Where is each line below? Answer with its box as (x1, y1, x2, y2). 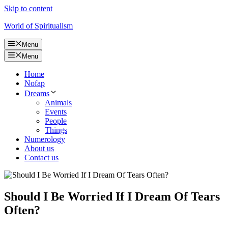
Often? (4, 203, 40, 217)
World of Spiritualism (4, 21, 73, 30)
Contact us (24, 153, 59, 162)
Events (45, 107, 67, 116)
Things (45, 125, 67, 134)
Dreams (24, 89, 49, 98)
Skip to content (4, 4, 52, 13)
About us (24, 144, 54, 153)
